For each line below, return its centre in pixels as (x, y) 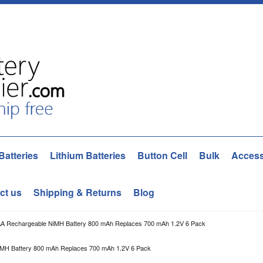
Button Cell (162, 155)
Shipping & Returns (77, 192)
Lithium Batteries (88, 155)
